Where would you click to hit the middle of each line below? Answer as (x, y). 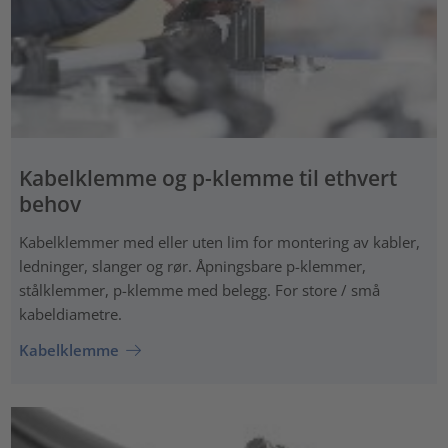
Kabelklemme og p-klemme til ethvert (207, 178)
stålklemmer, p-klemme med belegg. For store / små (199, 290)
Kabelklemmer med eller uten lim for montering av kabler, (219, 242)
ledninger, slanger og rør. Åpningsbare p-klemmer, (192, 266)
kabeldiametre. (70, 314)
